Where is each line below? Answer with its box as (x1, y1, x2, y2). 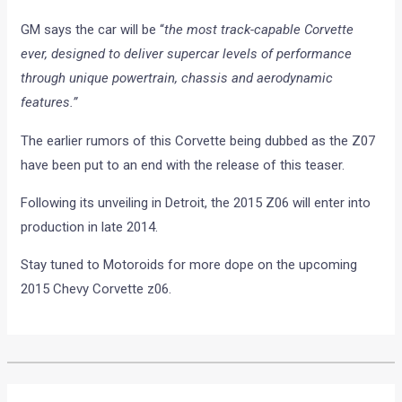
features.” (21, 93, 78, 110)
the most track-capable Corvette (164, 21, 354, 38)
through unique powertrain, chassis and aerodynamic (21, 69, 334, 86)
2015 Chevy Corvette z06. (21, 280, 172, 297)
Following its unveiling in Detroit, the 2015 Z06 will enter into (21, 194, 371, 211)
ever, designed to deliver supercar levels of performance (21, 45, 353, 62)
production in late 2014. (21, 218, 159, 235)
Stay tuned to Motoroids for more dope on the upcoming (21, 256, 358, 273)
